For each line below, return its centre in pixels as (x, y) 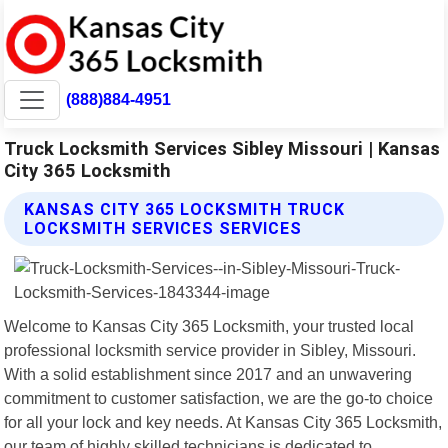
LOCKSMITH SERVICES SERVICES (163, 228)
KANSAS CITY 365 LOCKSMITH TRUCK (185, 209)
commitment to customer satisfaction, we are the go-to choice (219, 397)
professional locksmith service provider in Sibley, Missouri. (210, 349)
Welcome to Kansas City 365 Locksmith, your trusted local (209, 325)
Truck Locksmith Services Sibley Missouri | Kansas (222, 148)
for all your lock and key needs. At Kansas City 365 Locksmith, (223, 421)
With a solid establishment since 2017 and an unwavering (208, 373)
